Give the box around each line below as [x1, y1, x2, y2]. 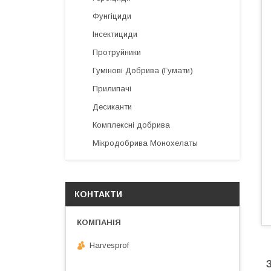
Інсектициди [93, 30, 137, 39]
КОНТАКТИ [74, 189, 122, 199]
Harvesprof [90, 240, 129, 250]
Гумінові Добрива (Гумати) [93, 66, 193, 75]
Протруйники [93, 48, 141, 57]
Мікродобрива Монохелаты [93, 139, 198, 148]
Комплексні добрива [93, 120, 170, 129]
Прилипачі [93, 84, 131, 93]
